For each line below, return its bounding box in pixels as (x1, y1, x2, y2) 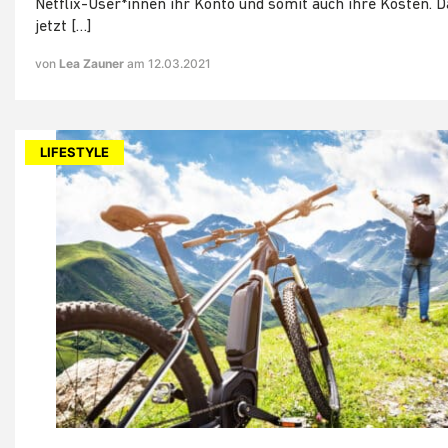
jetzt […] (35, 19, 91, 36)
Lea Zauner (59, 56, 127, 72)
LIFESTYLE (40, 144, 109, 161)
